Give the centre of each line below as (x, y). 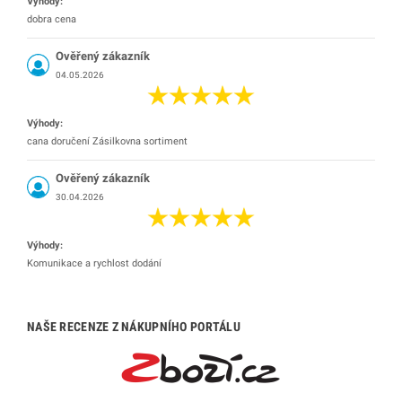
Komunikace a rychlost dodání (94, 264)
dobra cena (52, 20)
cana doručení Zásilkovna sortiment (107, 142)
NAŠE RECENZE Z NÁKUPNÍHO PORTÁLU (134, 327)
